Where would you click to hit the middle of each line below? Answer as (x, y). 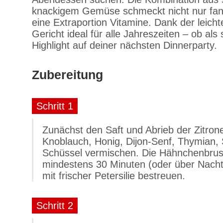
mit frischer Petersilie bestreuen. (114, 176)
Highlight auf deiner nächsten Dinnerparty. (124, 45)
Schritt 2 (55, 206)
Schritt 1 (55, 106)
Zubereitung (67, 75)
